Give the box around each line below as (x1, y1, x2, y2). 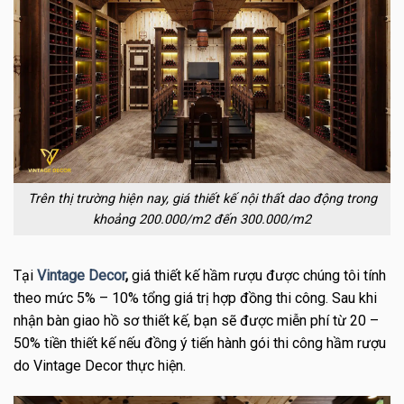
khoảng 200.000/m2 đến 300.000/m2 (93, 212, 311, 228)
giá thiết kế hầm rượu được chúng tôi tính (128, 266, 386, 284)
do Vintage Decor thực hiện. (14, 356, 186, 374)
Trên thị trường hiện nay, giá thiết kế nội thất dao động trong (27, 191, 377, 207)
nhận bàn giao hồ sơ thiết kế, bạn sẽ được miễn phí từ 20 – (14, 311, 379, 329)
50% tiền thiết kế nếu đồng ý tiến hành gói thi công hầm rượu (14, 334, 386, 352)
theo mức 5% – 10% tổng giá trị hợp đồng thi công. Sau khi (14, 289, 377, 307)
